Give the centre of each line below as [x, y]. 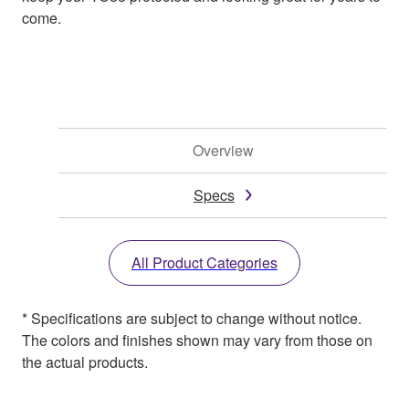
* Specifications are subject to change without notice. [192, 318]
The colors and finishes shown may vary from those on [197, 340]
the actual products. [85, 362]
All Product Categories [204, 262]
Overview [223, 150]
